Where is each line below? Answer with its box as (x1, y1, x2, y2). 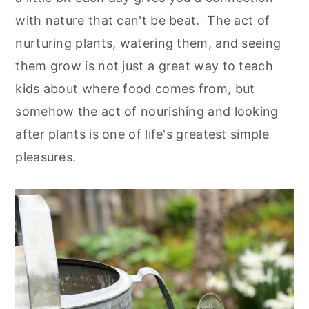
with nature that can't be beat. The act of (15, 12, 270, 28)
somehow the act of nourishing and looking (15, 103, 279, 119)
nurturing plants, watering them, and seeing (15, 35, 281, 50)
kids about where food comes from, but (15, 81, 255, 96)
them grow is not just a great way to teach (15, 58, 273, 73)
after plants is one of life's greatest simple (15, 126, 269, 141)
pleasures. (15, 149, 77, 164)
